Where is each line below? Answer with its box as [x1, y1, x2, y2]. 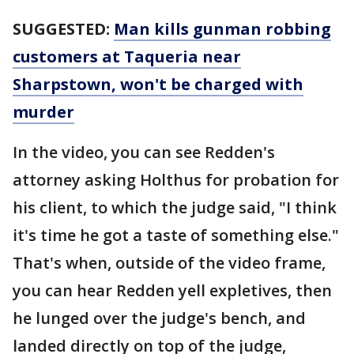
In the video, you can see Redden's [13, 141, 275, 163]
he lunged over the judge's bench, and [13, 307, 306, 329]
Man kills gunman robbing [114, 18, 331, 40]
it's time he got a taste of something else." [13, 224, 339, 246]
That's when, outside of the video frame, [13, 252, 326, 273]
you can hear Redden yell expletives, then [13, 280, 332, 301]
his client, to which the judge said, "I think [13, 197, 337, 218]
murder [13, 101, 74, 122]
